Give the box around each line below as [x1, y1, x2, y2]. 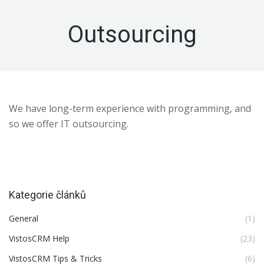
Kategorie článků [9, 189, 86, 201]
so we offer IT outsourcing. [9, 117, 128, 130]
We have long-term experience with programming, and [9, 102, 251, 115]
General [9, 213, 38, 224]
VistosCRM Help [9, 233, 70, 244]
